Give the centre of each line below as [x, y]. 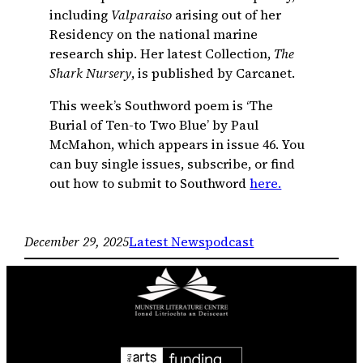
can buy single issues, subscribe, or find [173, 164]
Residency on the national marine [154, 34]
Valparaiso [142, 15]
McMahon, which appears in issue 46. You [177, 145]
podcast [230, 242]
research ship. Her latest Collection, [162, 54]
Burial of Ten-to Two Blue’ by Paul [154, 125]
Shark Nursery [91, 73]
